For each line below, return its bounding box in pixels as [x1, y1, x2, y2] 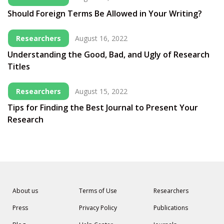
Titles [7, 61, 30, 72]
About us [12, 186, 38, 195]
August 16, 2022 [75, 33, 127, 43]
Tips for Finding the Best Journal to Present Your [7, 102, 198, 113]
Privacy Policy [78, 203, 117, 212]
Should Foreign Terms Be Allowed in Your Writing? [7, 8, 202, 19]
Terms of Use [78, 186, 117, 195]
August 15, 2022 [75, 86, 127, 96]
